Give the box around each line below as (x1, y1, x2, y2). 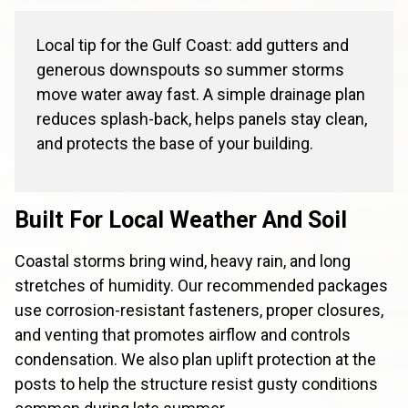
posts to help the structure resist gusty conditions (15, 373, 378, 393)
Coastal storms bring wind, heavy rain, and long (15, 250, 351, 270)
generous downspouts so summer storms (36, 59, 344, 79)
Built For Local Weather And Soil (15, 206, 347, 233)
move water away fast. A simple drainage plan (36, 84, 365, 104)
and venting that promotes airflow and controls (15, 324, 351, 344)
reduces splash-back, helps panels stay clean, (36, 108, 367, 128)
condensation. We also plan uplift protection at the (15, 349, 376, 369)
